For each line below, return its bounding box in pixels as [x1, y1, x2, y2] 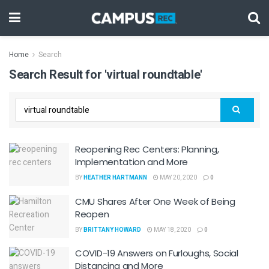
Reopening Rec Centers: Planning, [75, 143, 219, 156]
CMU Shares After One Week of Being [75, 195, 235, 208]
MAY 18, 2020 [153, 225, 191, 234]
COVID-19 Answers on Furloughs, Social [75, 247, 238, 259]
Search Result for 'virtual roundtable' [9, 66, 202, 83]
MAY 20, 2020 [159, 174, 197, 182]
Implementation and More [75, 156, 189, 168]
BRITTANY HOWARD [83, 225, 141, 234]
